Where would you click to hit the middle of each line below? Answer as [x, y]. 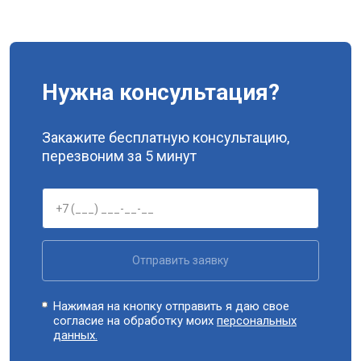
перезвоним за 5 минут [119, 156]
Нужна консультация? [161, 92]
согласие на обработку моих [135, 321]
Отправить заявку [180, 260]
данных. [76, 335]
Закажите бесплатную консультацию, [166, 137]
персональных [257, 321]
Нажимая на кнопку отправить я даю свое [172, 306]
